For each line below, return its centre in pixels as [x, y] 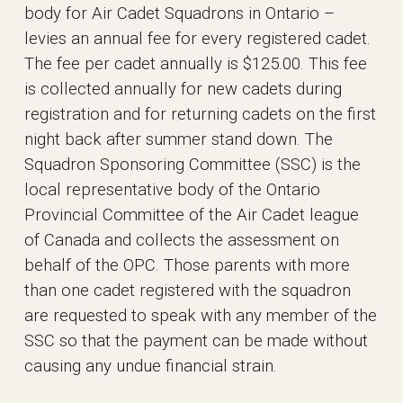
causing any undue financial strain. [151, 366]
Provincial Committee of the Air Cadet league [192, 215]
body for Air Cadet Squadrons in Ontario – [180, 13]
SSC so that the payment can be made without [197, 341]
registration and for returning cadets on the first [201, 114]
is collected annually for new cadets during [184, 89]
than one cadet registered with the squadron [188, 291]
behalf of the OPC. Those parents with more [188, 265]
